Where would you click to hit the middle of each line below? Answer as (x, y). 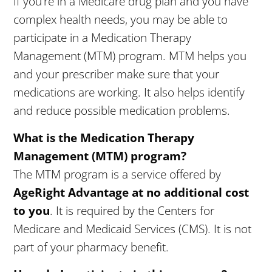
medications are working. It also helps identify (129, 92)
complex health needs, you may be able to (121, 19)
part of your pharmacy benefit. (91, 247)
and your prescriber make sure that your (117, 74)
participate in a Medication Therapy (103, 38)
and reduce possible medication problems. (122, 110)
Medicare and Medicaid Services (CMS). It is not (133, 229)
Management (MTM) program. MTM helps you (130, 56)
